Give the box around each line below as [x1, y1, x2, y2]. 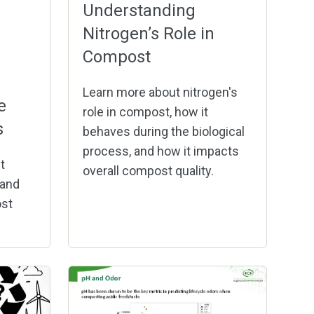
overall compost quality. [83, 163, 214, 179]
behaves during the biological [83, 124, 245, 139]
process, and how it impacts [83, 144, 239, 159]
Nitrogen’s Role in [83, 24, 214, 44]
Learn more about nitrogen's [83, 85, 238, 100]
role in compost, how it [83, 104, 208, 120]
